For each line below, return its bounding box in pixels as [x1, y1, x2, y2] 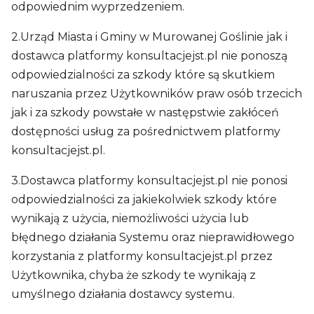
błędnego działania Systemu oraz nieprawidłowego [11, 231, 294, 244]
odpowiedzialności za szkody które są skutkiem [11, 68, 275, 81]
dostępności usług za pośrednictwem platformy [11, 125, 280, 138]
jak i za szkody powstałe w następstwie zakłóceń [11, 106, 279, 119]
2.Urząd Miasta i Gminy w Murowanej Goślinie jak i [11, 30, 287, 43]
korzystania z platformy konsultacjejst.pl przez [11, 250, 273, 263]
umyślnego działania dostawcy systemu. [11, 287, 235, 301]
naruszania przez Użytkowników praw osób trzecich [11, 87, 302, 100]
